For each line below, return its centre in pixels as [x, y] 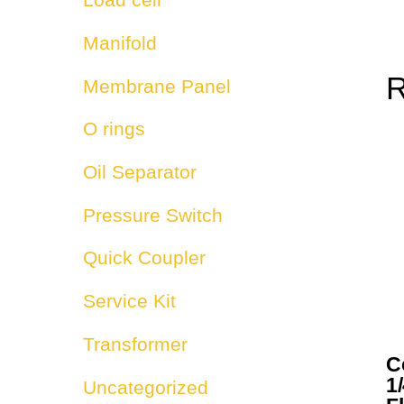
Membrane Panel [157, 86]
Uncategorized [146, 387]
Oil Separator [140, 171]
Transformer [135, 344]
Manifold [120, 42]
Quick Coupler [144, 258]
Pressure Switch [153, 215]
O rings [114, 129]
